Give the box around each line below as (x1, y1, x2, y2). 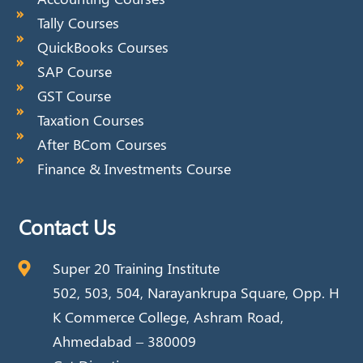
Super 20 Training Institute (52, 258, 220, 279)
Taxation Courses (36, 110, 144, 130)
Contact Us (19, 213, 116, 241)
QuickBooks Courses (36, 37, 169, 58)
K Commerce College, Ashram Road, (52, 307, 284, 327)
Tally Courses (36, 13, 119, 33)
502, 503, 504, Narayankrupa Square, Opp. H (52, 283, 340, 303)
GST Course (36, 86, 111, 106)
